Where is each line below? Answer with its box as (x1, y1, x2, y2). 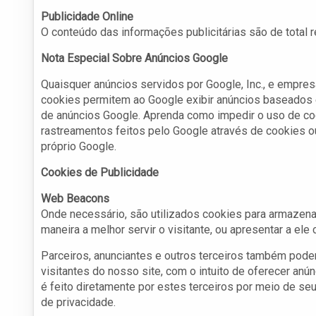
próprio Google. (41, 140, 116, 154)
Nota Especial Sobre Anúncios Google (41, 51, 228, 66)
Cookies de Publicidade (41, 166, 159, 180)
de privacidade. (41, 296, 116, 310)
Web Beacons (41, 192, 109, 206)
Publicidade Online (41, 10, 133, 24)
